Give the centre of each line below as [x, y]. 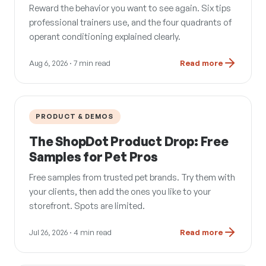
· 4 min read [90, 232]
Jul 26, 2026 [48, 232]
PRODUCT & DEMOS [75, 116]
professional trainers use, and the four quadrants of [130, 22]
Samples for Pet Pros [94, 156]
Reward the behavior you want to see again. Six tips [130, 8]
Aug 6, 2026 [48, 63]
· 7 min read [89, 63]
